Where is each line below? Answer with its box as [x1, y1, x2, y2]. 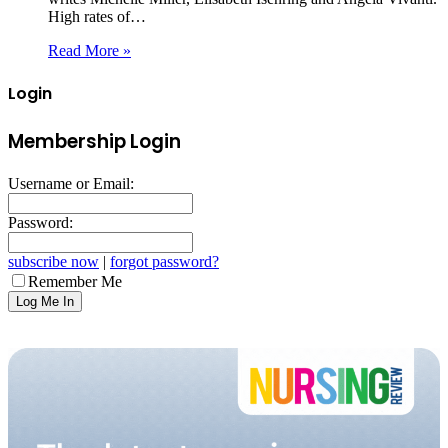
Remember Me [28, 272, 122, 290]
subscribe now [8, 252, 99, 270]
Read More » [48, 41, 131, 59]
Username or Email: [8, 174, 134, 192]
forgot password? [110, 252, 219, 270]
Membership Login [8, 128, 181, 156]
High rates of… [48, 7, 146, 25]
